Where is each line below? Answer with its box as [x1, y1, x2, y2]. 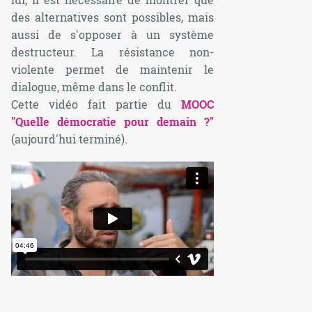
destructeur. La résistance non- [11, 44, 214, 59]
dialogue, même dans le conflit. [11, 79, 177, 94]
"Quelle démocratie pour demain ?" [11, 114, 214, 129]
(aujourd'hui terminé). [11, 131, 127, 146]
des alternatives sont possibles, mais [11, 9, 214, 24]
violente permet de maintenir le [11, 61, 214, 77]
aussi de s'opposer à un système [11, 26, 214, 42]
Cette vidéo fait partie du [11, 96, 182, 111]
